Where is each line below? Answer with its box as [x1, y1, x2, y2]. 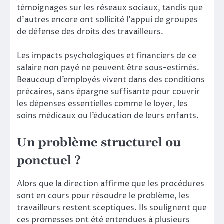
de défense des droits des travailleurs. [17, 26, 163, 37]
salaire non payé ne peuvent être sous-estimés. [17, 62, 199, 73]
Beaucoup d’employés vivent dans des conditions [17, 74, 205, 85]
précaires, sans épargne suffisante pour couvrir [17, 86, 200, 97]
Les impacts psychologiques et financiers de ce [17, 50, 196, 61]
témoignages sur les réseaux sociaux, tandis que [17, 2, 203, 13]
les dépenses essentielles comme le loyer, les [17, 98, 188, 109]
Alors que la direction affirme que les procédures [17, 178, 204, 189]
